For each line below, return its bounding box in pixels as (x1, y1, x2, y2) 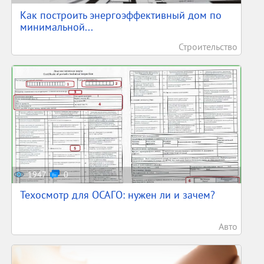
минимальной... (20, 20, 94, 34)
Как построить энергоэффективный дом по (20, 8, 222, 22)
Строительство (178, 41, 237, 52)
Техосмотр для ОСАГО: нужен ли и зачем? (20, 188, 216, 202)
